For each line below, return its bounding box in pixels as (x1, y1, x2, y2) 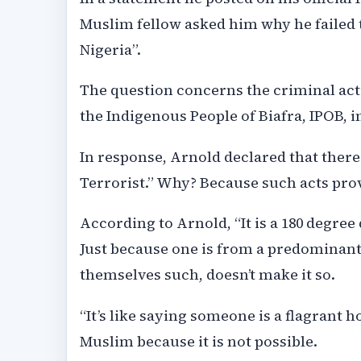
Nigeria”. (80, 39, 141, 60)
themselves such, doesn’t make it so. (80, 264, 335, 285)
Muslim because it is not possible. (80, 330, 317, 351)
